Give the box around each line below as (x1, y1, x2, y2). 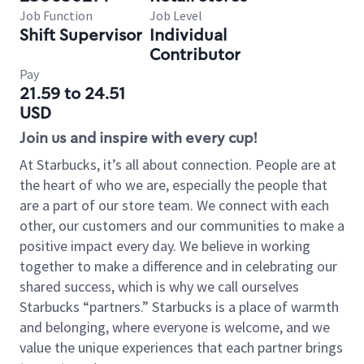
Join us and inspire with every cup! (19, 128, 257, 148)
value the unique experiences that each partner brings (19, 338, 343, 357)
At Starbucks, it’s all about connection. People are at (19, 155, 336, 174)
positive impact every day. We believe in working (19, 236, 310, 255)
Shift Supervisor (19, 24, 142, 45)
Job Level (149, 7, 202, 24)
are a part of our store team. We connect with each (19, 196, 329, 214)
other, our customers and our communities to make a (19, 216, 344, 235)
